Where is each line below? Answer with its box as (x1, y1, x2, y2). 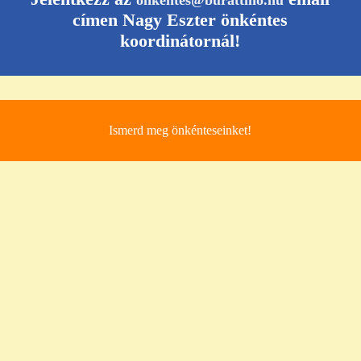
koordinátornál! (120, 31, 241, 52)
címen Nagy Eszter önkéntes (73, 10, 288, 31)
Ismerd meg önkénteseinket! (109, 123, 252, 138)
